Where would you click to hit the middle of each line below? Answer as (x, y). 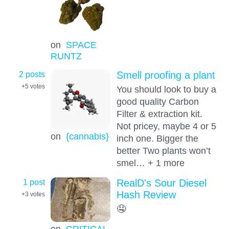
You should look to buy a (166, 89)
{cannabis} (87, 136)
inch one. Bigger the (157, 139)
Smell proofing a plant (166, 75)
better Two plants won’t (163, 151)
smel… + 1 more (150, 163)
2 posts (32, 74)
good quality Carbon (157, 102)
